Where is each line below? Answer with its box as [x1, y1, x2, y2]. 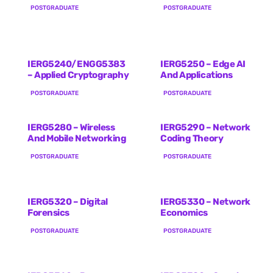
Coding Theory [160, 132, 224, 144]
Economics [160, 207, 208, 218]
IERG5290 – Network [160, 121, 250, 133]
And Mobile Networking [27, 132, 127, 144]
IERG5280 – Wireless [27, 121, 115, 133]
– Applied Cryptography [27, 69, 129, 80]
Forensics [27, 207, 69, 218]
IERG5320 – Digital [27, 196, 108, 207]
